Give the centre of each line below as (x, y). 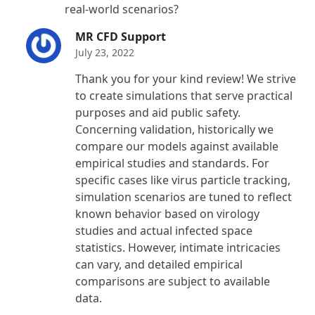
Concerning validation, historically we (175, 129)
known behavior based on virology (168, 213)
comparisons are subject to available (173, 281)
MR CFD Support (121, 36)
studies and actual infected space (164, 230)
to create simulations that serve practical (184, 95)
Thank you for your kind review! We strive (186, 78)
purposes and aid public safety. (158, 112)
